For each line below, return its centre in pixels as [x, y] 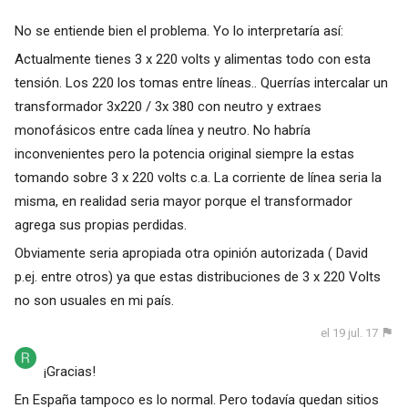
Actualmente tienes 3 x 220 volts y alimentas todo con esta [192, 59]
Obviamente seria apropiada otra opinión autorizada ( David [191, 253]
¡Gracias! [71, 372]
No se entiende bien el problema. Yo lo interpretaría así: [178, 31]
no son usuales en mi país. [94, 300]
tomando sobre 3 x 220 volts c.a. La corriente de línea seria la [198, 177]
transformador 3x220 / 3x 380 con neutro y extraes [168, 106]
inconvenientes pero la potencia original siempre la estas [184, 153]
